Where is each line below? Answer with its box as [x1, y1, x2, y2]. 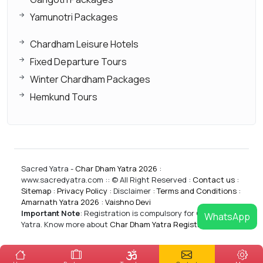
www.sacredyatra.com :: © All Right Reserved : [21, 174, 193, 185]
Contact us [193, 174, 235, 185]
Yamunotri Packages [30, 10, 118, 23]
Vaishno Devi [105, 196, 151, 207]
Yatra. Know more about [21, 218, 110, 230]
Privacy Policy [57, 185, 107, 196]
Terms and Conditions [157, 185, 237, 196]
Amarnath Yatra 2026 [21, 196, 99, 207]
